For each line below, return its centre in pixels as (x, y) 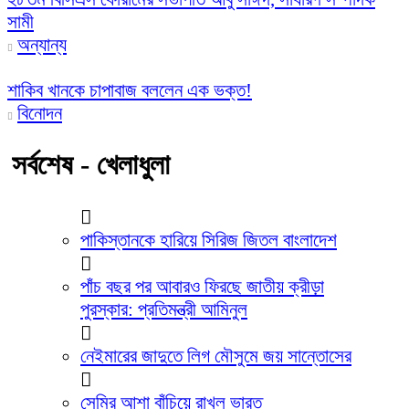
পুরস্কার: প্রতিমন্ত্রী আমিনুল (164, 310)
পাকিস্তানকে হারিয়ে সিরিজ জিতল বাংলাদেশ (209, 241)
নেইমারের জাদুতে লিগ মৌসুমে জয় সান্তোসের (216, 357)
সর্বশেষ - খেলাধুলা (91, 165)
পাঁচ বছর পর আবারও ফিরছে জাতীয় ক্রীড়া (202, 287)
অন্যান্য (42, 45)
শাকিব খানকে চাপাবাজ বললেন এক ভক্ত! (130, 91)
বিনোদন (40, 114)
